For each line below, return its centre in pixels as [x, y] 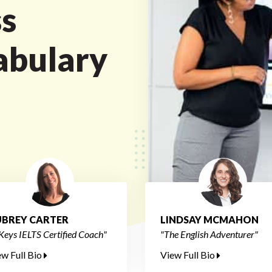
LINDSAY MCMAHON [209, 219]
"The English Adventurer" [209, 234]
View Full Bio [189, 255]
